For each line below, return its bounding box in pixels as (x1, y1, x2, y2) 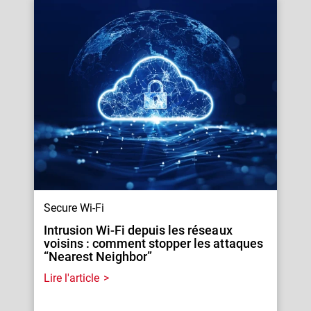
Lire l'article (44, 271, 100, 285)
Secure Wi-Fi (44, 201, 105, 215)
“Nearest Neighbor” (44, 249, 153, 264)
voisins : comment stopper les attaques (44, 235, 263, 251)
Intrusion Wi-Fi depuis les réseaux (44, 222, 233, 237)
